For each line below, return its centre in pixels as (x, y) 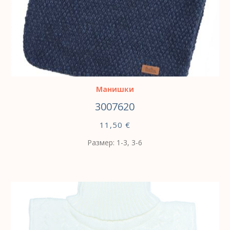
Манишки (115, 89)
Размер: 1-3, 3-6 (115, 143)
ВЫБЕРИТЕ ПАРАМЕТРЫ (89, 64)
